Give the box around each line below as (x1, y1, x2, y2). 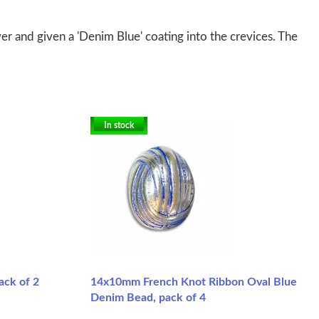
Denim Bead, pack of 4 (90, 291, 206, 303)
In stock (104, 120, 134, 130)
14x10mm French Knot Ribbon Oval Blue (90, 276, 297, 288)
